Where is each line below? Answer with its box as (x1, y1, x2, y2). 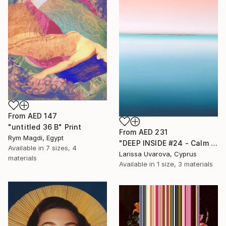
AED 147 (27, 111, 57, 120)
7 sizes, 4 (46, 143, 77, 152)
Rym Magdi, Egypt (8, 133, 64, 142)
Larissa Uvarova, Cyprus (119, 150, 197, 158)
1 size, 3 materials (157, 160, 213, 168)
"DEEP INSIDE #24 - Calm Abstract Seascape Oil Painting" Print (210, 139, 217, 148)
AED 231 (138, 128, 167, 137)
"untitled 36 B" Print (8, 122, 82, 131)
